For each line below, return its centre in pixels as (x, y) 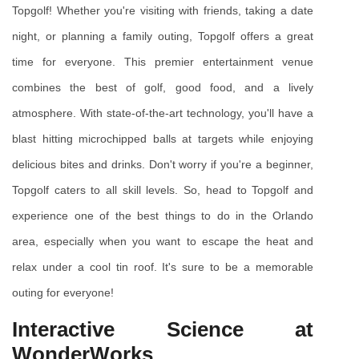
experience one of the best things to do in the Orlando (163, 216)
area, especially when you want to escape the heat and (163, 242)
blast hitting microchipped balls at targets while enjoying (163, 139)
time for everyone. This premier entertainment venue (163, 62)
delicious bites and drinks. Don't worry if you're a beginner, (163, 165)
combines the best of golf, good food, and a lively (163, 88)
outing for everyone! (63, 293)
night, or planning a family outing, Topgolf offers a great (163, 36)
